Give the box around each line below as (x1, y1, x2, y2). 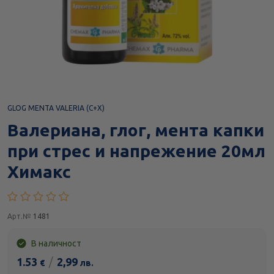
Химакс (7, 162, 71, 182)
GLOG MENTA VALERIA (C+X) (7, 104, 105, 113)
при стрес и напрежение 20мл (7, 141, 265, 161)
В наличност (29, 239, 81, 249)
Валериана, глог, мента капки (7, 120, 264, 140)
